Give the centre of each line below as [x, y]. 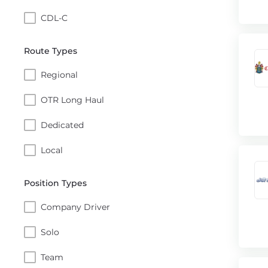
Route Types [51, 51]
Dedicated [62, 125]
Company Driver [75, 207]
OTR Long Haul [72, 100]
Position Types [55, 183]
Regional [59, 74]
